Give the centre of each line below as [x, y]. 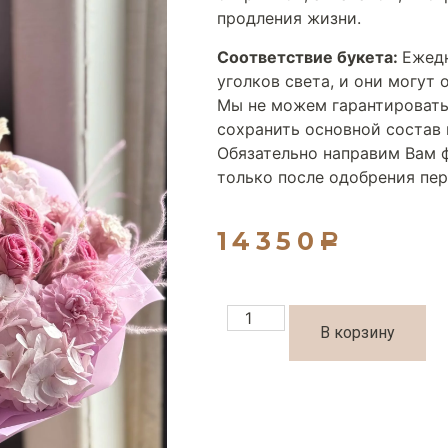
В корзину [358, 332]
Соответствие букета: [307, 56]
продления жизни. [289, 18]
